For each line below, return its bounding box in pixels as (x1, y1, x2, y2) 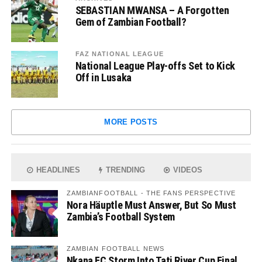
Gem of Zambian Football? (75, 16, 187, 28)
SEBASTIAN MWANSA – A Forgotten (75, 4, 229, 16)
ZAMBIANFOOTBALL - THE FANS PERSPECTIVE (66, 189, 236, 196)
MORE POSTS (104, 118, 158, 126)
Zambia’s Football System (66, 211, 175, 223)
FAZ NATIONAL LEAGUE (75, 50, 164, 57)
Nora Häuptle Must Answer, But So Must (66, 199, 237, 211)
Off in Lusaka (75, 71, 132, 84)
